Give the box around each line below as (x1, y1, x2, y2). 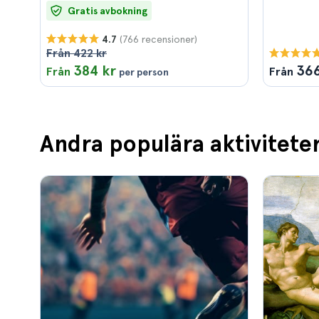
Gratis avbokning (68, 5, 147, 16)
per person (119, 66, 169, 78)
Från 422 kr (46, 46, 107, 60)
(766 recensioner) (120, 33, 197, 45)
